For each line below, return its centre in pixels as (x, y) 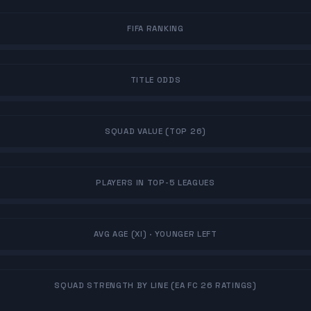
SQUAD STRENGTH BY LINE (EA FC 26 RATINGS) (155, 285)
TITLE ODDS (155, 79)
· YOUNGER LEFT (182, 234)
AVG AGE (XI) (120, 234)
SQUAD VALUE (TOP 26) (155, 131)
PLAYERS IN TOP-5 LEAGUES (155, 182)
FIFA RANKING (155, 28)
